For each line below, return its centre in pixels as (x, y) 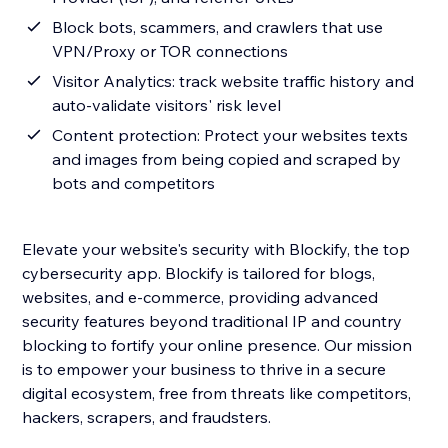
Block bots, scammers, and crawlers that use (218, 27)
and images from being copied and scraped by (227, 159)
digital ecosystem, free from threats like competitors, (217, 393)
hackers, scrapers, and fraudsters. (147, 417)
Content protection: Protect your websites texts (230, 135)
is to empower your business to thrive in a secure (204, 369)
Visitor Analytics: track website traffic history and (233, 81)
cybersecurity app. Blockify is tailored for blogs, (199, 273)
